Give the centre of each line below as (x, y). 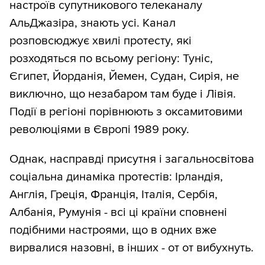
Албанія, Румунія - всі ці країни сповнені (118, 213)
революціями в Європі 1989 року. (99, 130)
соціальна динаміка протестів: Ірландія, (116, 177)
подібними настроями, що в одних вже (113, 230)
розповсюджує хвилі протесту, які (101, 41)
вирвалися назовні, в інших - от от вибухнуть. (132, 248)
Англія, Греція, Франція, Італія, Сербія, (114, 195)
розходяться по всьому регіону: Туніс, (111, 59)
